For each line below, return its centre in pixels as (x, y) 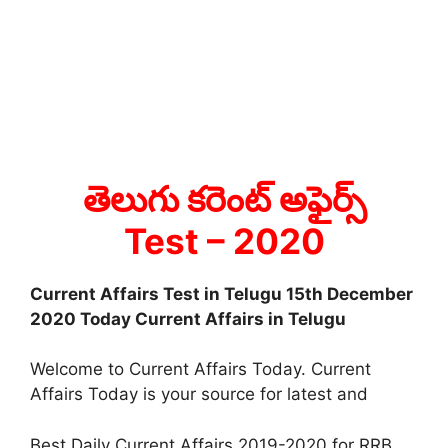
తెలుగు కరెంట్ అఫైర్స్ (224, 198)
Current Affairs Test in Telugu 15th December (221, 293)
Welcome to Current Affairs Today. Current (200, 369)
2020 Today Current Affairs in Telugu (188, 318)
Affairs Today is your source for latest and (199, 394)
